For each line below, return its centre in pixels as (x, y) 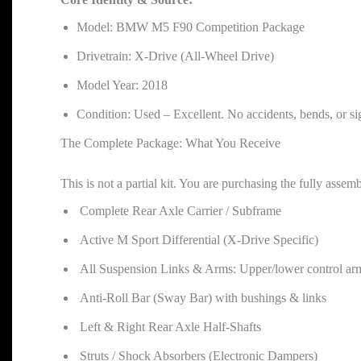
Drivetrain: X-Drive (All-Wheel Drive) (175, 56)
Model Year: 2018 (122, 85)
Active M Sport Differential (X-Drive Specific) (197, 240)
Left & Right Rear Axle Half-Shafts (169, 327)
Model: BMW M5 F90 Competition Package (191, 27)
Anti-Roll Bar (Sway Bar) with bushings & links (201, 298)
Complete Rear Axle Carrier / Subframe (179, 211)
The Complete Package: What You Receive (170, 143)
